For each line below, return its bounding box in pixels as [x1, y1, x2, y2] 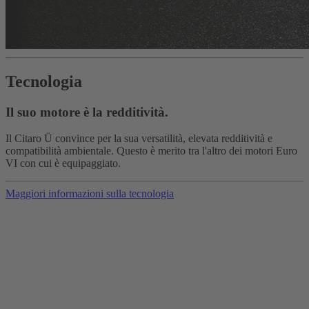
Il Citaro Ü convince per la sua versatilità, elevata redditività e [6, 132, 272, 145]
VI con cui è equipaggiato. [6, 157, 121, 170]
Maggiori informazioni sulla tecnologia [6, 188, 174, 200]
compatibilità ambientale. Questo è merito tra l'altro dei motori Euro [6, 145, 297, 157]
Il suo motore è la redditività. [6, 104, 168, 119]
